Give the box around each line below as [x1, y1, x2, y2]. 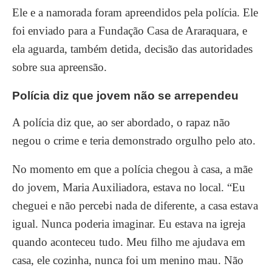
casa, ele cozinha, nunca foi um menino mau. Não [12, 254, 243, 267]
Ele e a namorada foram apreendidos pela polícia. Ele [12, 6, 258, 19]
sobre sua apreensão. [12, 61, 107, 73]
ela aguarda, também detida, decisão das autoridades [12, 42, 253, 55]
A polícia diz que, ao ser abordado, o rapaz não [12, 116, 230, 129]
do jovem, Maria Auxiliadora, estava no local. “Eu [12, 181, 245, 194]
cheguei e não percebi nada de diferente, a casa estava [12, 199, 258, 212]
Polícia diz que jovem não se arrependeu [12, 89, 239, 102]
